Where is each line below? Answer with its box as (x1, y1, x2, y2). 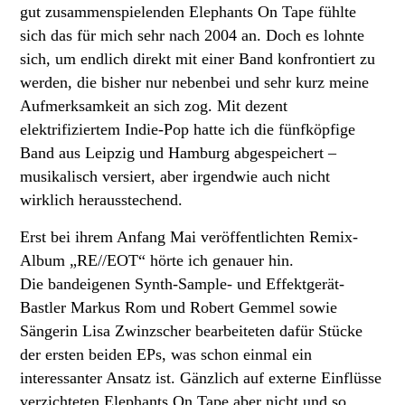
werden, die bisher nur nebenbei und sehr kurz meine (20, 72, 369, 91)
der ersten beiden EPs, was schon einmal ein (20, 344, 312, 363)
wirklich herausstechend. (20, 190, 183, 209)
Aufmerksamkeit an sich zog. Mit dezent (20, 96, 287, 115)
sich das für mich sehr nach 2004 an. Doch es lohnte (20, 25, 364, 44)
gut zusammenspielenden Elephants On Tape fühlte (20, 2, 356, 21)
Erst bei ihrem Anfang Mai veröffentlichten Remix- (20, 227, 358, 246)
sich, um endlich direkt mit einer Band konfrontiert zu (20, 49, 375, 68)
